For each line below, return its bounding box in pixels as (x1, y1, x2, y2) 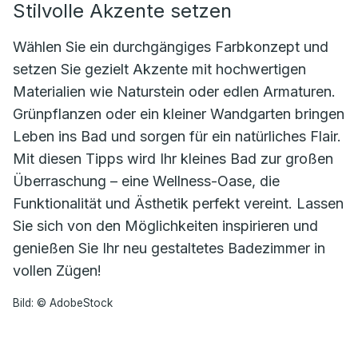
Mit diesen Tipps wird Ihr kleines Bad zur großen (13, 150, 333, 167)
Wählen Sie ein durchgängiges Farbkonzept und (13, 38, 328, 55)
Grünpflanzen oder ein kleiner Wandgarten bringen (13, 105, 344, 122)
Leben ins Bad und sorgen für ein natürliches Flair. (13, 128, 341, 145)
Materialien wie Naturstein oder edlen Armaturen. (13, 83, 336, 100)
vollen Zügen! (13, 262, 101, 279)
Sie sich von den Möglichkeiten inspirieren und (13, 217, 318, 234)
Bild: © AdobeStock (13, 296, 113, 310)
